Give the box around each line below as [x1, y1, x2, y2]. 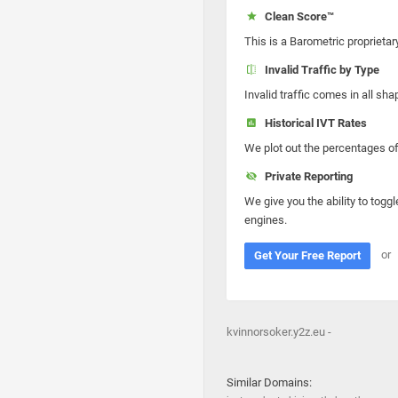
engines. [244, 213, 287, 227]
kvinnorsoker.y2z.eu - [227, 325, 331, 338]
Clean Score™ [259, 10, 334, 23]
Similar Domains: [227, 376, 312, 389]
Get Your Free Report [254, 249, 361, 262]
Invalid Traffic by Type [259, 63, 379, 76]
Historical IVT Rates [259, 116, 367, 130]
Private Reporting [259, 170, 353, 183]
